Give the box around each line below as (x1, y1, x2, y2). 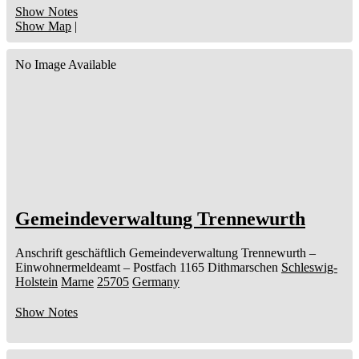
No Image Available (15, 58, 116, 72)
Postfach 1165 (133, 260, 204, 275)
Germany (132, 275, 179, 289)
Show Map (15, 19, 71, 34)
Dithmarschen (208, 260, 278, 275)
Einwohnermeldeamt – (15, 260, 130, 275)
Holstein (15, 275, 58, 289)
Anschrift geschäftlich (15, 246, 126, 260)
